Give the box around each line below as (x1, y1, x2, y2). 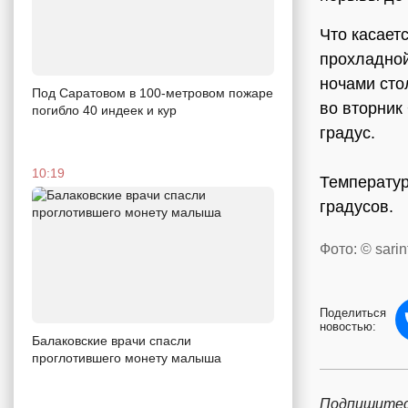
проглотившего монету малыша (32, 350, 221, 365)
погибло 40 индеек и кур (32, 102, 177, 117)
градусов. (320, 198, 393, 217)
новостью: (320, 320, 376, 334)
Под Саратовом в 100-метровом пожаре (32, 85, 273, 100)
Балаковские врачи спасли (32, 332, 191, 348)
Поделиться (320, 306, 386, 321)
